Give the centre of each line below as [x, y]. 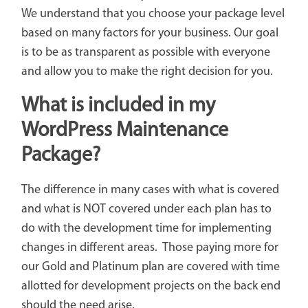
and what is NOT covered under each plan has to [146, 209]
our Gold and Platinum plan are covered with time [150, 267]
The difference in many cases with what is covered [150, 190]
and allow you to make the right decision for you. [147, 71]
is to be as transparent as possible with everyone [145, 52]
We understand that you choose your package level [153, 14]
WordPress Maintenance [124, 131]
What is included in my [118, 106]
